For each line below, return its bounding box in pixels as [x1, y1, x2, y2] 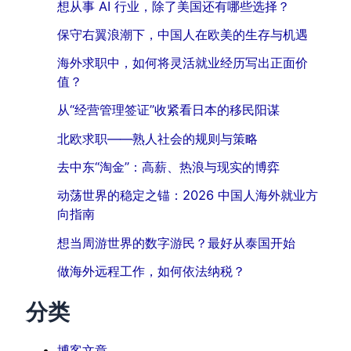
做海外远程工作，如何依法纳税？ [57, 262, 246, 279]
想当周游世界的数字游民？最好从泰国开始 [57, 234, 296, 251]
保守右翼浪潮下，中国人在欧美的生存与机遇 [57, 26, 309, 42]
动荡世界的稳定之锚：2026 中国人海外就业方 [57, 187, 319, 204]
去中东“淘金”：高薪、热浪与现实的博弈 [57, 159, 280, 175]
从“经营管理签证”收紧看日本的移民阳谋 [57, 102, 280, 118]
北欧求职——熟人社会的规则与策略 [57, 130, 259, 147]
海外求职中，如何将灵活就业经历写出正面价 [57, 55, 309, 71]
